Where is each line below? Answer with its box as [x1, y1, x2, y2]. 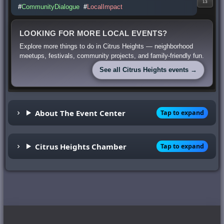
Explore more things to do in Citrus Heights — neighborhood [19, 42, 193, 50]
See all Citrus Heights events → [99, 66, 197, 74]
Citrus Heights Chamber [35, 141, 127, 151]
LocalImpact [87, 3, 123, 11]
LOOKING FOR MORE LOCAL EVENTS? [19, 29, 167, 38]
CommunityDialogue [21, 3, 80, 11]
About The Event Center [35, 107, 126, 118]
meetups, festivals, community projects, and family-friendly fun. [19, 52, 204, 60]
